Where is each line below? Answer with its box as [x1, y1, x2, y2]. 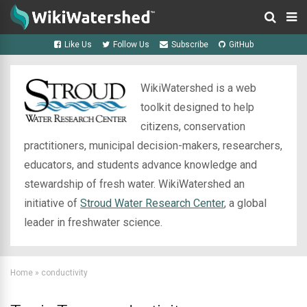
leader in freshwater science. [24, 216, 162, 229]
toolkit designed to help [140, 101, 254, 114]
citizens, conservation [140, 120, 245, 133]
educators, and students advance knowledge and [24, 158, 257, 171]
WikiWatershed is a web [140, 82, 256, 95]
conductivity [41, 268, 88, 278]
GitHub [228, 40, 254, 49]
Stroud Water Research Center [80, 197, 224, 210]
